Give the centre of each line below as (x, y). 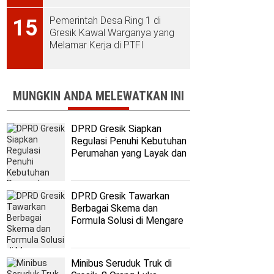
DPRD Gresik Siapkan (116, 129)
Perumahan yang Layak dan (129, 154)
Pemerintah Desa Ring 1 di (105, 21)
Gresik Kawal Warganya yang (112, 33)
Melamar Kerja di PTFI (97, 45)
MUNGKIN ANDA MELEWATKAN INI (98, 96)
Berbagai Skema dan (114, 209)
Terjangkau (94, 166)
